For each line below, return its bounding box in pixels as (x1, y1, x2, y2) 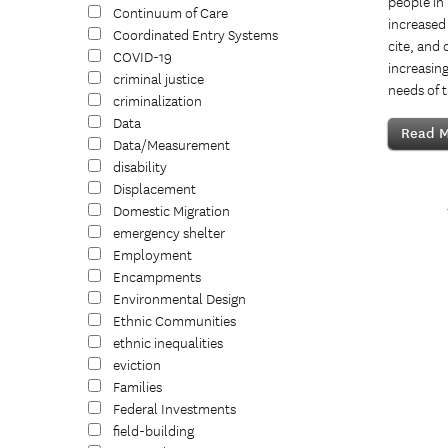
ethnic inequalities (113, 334, 223, 353)
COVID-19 (113, 48, 172, 67)
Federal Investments (113, 400, 236, 419)
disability (113, 158, 167, 177)
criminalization (113, 92, 202, 111)
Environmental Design (113, 290, 246, 309)
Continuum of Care (113, 4, 228, 23)
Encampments (113, 268, 201, 287)
